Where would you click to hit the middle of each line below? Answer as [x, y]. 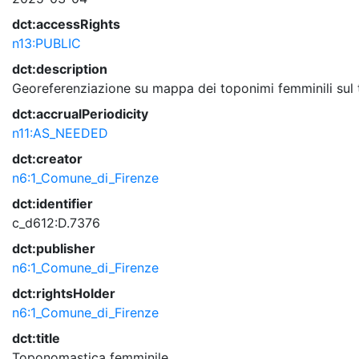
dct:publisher [54, 248]
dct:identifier [52, 204]
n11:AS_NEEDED [60, 133]
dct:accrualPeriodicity [80, 114]
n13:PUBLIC [46, 43]
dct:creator [47, 159]
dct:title [36, 338]
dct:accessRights [66, 24]
